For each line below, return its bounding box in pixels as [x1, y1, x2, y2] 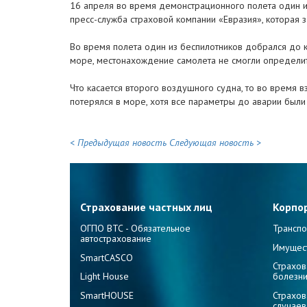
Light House [80, 270, 129, 283]
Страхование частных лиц [80, 200, 212, 214]
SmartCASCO [80, 251, 133, 264]
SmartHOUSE [80, 288, 134, 302]
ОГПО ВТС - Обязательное [80, 221, 191, 234]
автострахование [80, 232, 151, 245]
